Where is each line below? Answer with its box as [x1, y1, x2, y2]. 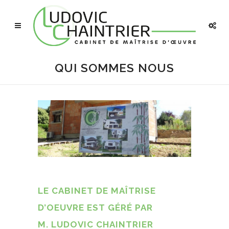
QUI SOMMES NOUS [55, 61, 174, 75]
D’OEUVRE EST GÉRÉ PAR [38, 202, 153, 213]
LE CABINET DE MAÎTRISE [38, 185, 156, 196]
